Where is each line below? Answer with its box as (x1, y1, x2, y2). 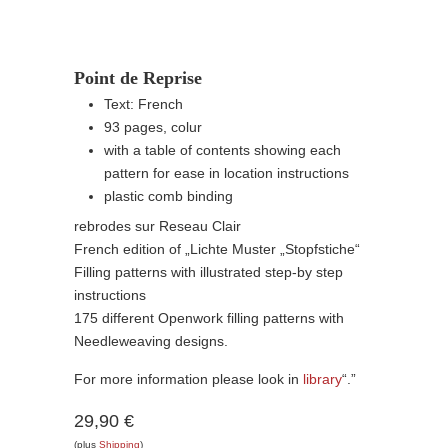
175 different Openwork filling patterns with (74, 310, 344, 326)
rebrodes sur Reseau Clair (74, 218, 241, 234)
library (303, 371, 342, 387)
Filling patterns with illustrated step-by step (74, 264, 343, 280)
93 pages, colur (104, 119, 202, 135)
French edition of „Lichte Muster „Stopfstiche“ (74, 241, 360, 257)
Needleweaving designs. (74, 333, 228, 349)
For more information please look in (74, 371, 303, 387)
